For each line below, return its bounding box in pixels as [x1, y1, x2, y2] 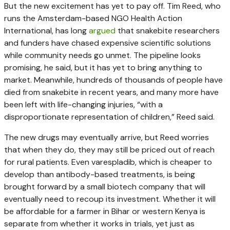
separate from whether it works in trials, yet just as [4, 218, 195, 229]
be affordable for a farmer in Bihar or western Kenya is [4, 205, 205, 217]
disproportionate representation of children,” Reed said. [4, 111, 215, 122]
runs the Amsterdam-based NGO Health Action [4, 12, 182, 24]
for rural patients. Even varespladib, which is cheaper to [4, 156, 212, 167]
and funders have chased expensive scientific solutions [4, 37, 211, 48]
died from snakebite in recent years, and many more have [4, 86, 219, 98]
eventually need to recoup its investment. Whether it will [4, 193, 216, 204]
